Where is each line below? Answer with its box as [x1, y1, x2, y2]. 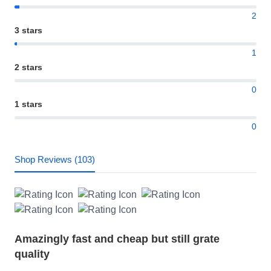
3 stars [15, 25, 42, 35]
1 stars [15, 99, 42, 109]
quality [15, 248, 50, 261]
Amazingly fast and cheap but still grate [15, 233, 220, 246]
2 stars [15, 62, 42, 72]
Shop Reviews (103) [15, 154, 95, 165]
